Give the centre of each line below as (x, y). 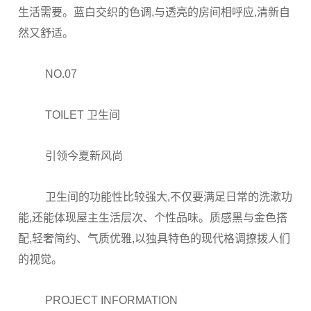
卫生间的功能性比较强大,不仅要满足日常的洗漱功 (169, 197)
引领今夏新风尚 (84, 156)
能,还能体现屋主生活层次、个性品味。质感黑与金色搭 (153, 218)
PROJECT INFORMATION (112, 300)
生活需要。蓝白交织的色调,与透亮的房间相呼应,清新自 (154, 12)
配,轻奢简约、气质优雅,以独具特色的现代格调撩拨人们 (154, 238)
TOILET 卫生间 (83, 115)
